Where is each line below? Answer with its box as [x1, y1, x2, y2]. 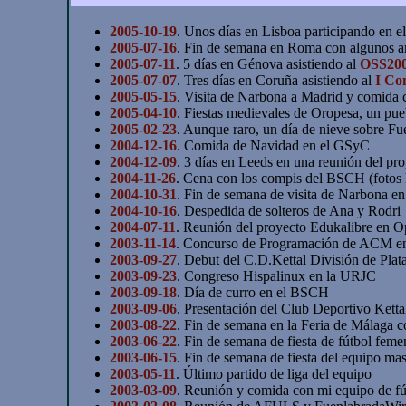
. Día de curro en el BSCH [177, 284, 330, 300]
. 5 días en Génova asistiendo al [176, 55, 361, 72]
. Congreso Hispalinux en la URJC [177, 267, 377, 284]
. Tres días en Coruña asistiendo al [177, 72, 376, 88]
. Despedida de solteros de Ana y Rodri [177, 202, 401, 218]
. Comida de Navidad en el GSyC [177, 137, 371, 153]
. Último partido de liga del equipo [176, 365, 372, 382]
